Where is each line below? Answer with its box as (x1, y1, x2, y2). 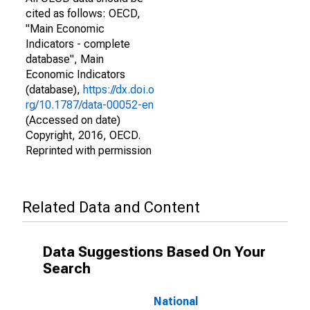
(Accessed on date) (26, 113, 120, 127)
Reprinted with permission (26, 144, 152, 157)
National (154, 295, 198, 308)
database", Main (26, 53, 104, 66)
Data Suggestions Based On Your (43, 244, 266, 260)
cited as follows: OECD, (26, 7, 140, 20)
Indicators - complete (26, 37, 130, 51)
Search (43, 260, 91, 277)
